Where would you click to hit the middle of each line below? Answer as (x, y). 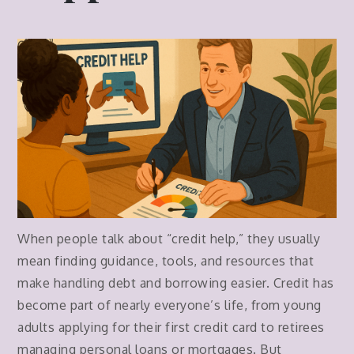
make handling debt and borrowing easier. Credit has (176, 283)
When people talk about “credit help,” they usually (169, 239)
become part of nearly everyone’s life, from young (169, 305)
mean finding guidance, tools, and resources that (166, 261)
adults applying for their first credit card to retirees (171, 328)
